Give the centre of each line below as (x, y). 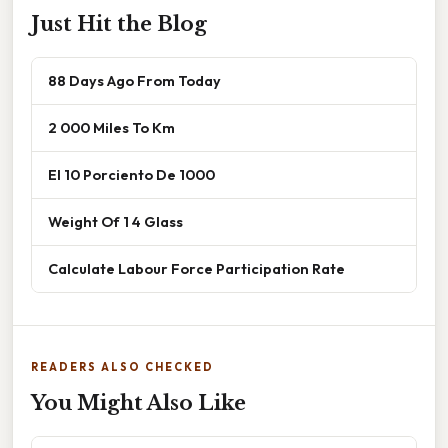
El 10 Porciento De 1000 (131, 174)
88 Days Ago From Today (134, 80)
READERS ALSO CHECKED (122, 366)
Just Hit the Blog (119, 23)
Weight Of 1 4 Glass (115, 221)
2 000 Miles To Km (111, 127)
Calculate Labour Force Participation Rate (196, 268)
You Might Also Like (138, 402)
